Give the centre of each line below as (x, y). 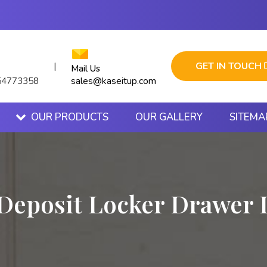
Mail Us (86, 69)
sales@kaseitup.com (114, 81)
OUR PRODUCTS (70, 117)
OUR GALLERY (169, 117)
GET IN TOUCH (230, 66)
